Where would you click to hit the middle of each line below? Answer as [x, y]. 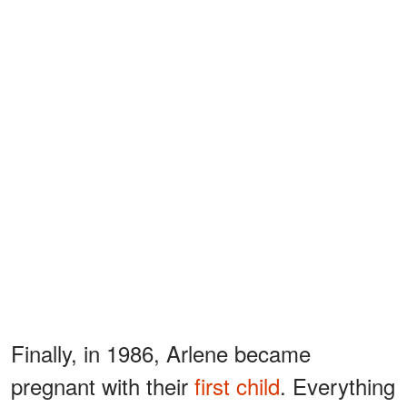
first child [237, 385]
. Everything [338, 385]
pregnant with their [103, 385]
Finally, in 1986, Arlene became [161, 352]
